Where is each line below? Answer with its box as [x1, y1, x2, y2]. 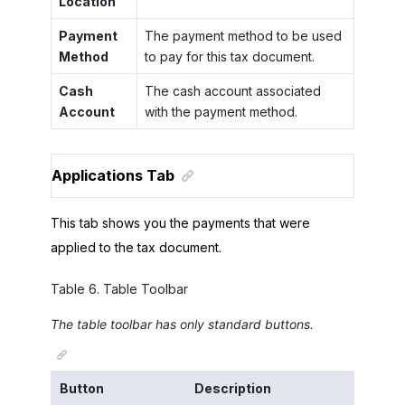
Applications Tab [52, 165, 174, 184]
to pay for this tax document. [144, 49, 315, 65]
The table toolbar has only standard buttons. [51, 316, 314, 333]
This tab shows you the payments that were [51, 214, 310, 231]
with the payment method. [144, 104, 297, 120]
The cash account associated [144, 83, 321, 99]
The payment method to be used [144, 28, 342, 44]
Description [194, 381, 271, 397]
